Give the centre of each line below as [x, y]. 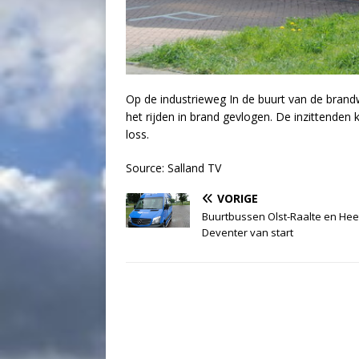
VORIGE [238, 199]
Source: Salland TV [173, 168]
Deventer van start [248, 233]
